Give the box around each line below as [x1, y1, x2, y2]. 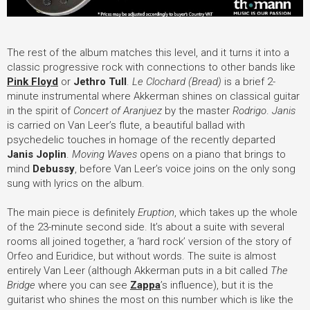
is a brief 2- [224, 75, 275, 88]
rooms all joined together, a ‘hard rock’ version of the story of [7, 235, 291, 248]
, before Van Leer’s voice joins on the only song [75, 162, 295, 175]
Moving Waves [72, 147, 137, 161]
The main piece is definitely [7, 206, 138, 219]
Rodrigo [232, 104, 266, 117]
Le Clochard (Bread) [132, 75, 221, 88]
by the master [165, 104, 232, 117]
